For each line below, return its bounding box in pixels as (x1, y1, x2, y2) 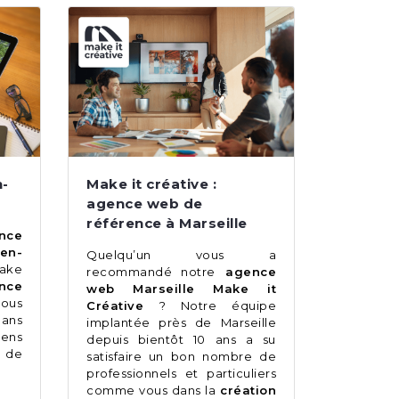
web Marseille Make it (86, 281, 276, 297)
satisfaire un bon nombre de (86, 349, 276, 364)
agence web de (86, 195, 203, 213)
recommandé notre (86, 265, 216, 280)
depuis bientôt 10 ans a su (86, 332, 276, 347)
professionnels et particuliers (86, 366, 276, 381)
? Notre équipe (159, 298, 277, 313)
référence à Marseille (86, 215, 248, 232)
